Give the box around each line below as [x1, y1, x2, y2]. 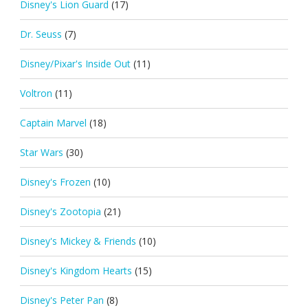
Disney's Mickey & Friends [19, 234, 136, 247]
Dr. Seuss [19, 27, 62, 41]
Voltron [19, 86, 52, 100]
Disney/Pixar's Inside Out [19, 56, 131, 70]
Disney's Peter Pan [19, 293, 104, 307]
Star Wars [19, 145, 63, 159]
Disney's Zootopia [19, 204, 101, 218]
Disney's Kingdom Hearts [19, 263, 132, 277]
